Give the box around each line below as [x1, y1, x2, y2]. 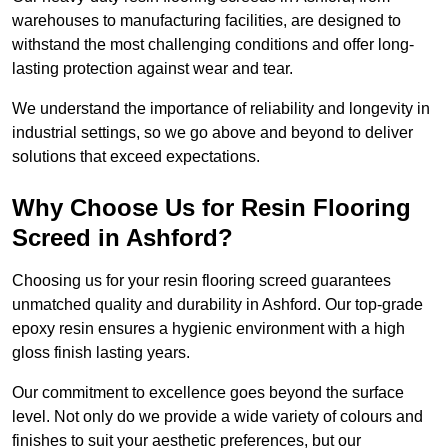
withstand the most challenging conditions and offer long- [12, 36, 414, 54]
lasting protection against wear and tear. [12, 60, 297, 78]
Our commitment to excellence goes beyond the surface [12, 384, 404, 402]
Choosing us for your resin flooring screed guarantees [12, 272, 391, 290]
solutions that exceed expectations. [12, 148, 260, 166]
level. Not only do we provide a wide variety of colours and [12, 408, 423, 426]
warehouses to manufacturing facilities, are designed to [12, 12, 401, 30]
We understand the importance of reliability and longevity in [12, 100, 430, 118]
